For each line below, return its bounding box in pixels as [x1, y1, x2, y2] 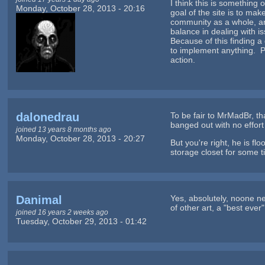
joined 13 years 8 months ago [15, 125, 111, 134]
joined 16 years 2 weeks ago [15, 208, 108, 216]
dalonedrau [15, 111, 79, 124]
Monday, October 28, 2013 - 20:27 [15, 134, 145, 144]
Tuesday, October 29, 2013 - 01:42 [15, 216, 147, 227]
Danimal [15, 193, 62, 207]
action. [170, 55, 196, 65]
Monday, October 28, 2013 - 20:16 [15, 4, 145, 14]
